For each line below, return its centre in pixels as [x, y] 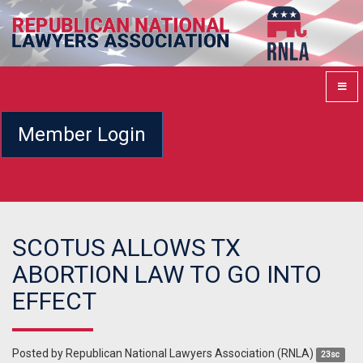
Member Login [82, 134]
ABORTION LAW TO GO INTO [167, 275]
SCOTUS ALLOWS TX [126, 248]
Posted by [39, 354]
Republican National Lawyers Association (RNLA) [190, 354]
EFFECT [54, 301]
